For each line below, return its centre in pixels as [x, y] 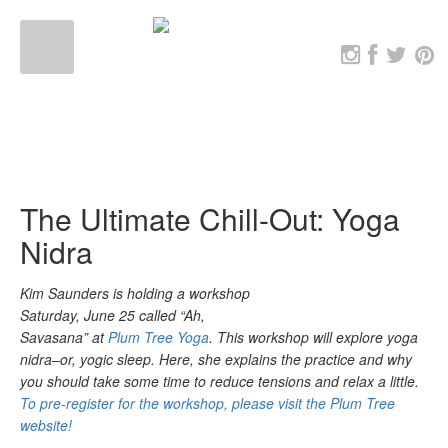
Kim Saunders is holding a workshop [135, 293]
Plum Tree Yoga [158, 337]
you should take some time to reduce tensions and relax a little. [219, 381]
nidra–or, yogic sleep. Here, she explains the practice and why [216, 359]
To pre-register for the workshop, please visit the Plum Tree [207, 403]
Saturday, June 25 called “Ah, [112, 315]
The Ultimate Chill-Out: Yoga [210, 218]
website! [46, 425]
